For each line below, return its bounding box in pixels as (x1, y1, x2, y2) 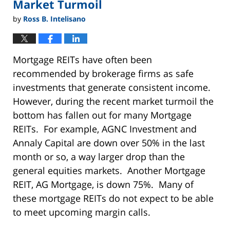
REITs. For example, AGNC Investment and (13, 122, 197, 135)
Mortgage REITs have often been (13, 53, 152, 66)
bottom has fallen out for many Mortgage (13, 108, 191, 121)
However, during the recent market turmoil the (13, 94, 214, 107)
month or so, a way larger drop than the (13, 150, 185, 163)
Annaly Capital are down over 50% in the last (13, 136, 205, 149)
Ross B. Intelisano (23, 13, 86, 24)
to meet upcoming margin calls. (13, 205, 150, 218)
